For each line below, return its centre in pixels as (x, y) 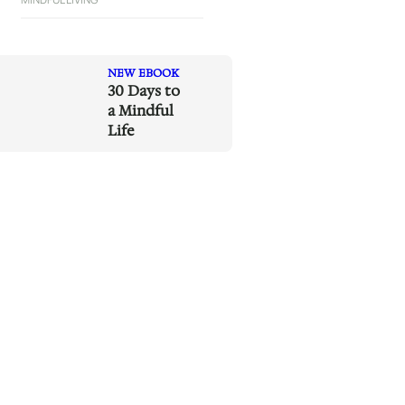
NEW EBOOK (143, 73)
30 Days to (143, 90)
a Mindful (140, 110)
